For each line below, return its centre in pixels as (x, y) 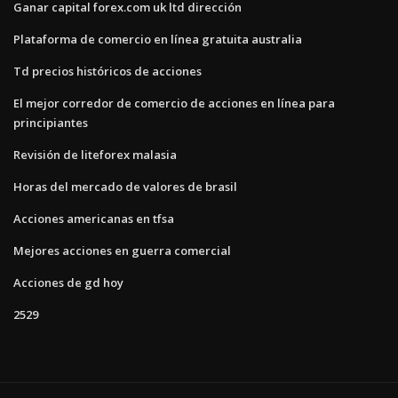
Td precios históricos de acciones (107, 71)
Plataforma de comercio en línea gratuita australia (158, 39)
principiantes (51, 122)
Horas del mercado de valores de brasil (125, 186)
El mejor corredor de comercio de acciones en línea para (174, 103)
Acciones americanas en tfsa (94, 218)
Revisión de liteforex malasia (95, 154)
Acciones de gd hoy (68, 282)
